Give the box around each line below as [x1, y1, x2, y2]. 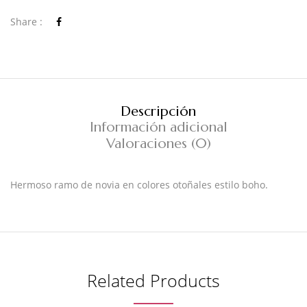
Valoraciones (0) [106, 135, 211, 153]
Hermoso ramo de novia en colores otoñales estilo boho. [10, 178, 268, 192]
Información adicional [89, 119, 228, 136]
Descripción [121, 102, 196, 120]
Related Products [87, 269, 220, 293]
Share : [10, 14, 42, 28]
